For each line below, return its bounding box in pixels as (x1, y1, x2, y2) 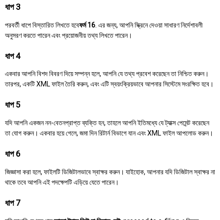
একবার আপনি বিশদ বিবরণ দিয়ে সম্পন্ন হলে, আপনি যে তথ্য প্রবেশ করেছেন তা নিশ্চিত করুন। (5, 70, 209, 78)
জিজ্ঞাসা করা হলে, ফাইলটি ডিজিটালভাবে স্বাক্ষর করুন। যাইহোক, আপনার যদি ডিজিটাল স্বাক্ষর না (5, 167, 215, 176)
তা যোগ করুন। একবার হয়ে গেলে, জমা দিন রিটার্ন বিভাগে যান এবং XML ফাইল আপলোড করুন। (5, 129, 213, 137)
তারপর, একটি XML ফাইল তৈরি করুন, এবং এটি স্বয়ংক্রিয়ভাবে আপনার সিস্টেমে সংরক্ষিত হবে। (5, 80, 214, 88)
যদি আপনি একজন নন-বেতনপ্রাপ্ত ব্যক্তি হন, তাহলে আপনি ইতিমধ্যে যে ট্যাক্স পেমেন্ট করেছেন (5, 119, 209, 127)
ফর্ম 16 (79, 21, 95, 29)
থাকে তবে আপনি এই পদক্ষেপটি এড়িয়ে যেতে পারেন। (5, 178, 119, 186)
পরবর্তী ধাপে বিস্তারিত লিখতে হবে (5, 21, 79, 29)
